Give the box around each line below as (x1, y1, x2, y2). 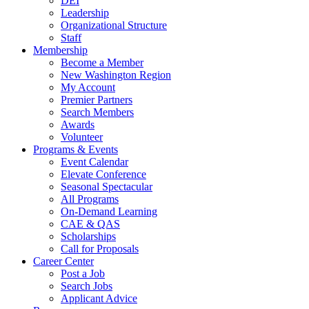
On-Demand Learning (61, 206, 157, 217)
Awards (61, 119, 94, 130)
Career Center (33, 255, 94, 267)
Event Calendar (61, 156, 128, 168)
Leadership (61, 7, 109, 19)
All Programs (61, 193, 119, 205)
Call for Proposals (61, 243, 139, 255)
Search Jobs (61, 280, 112, 292)
